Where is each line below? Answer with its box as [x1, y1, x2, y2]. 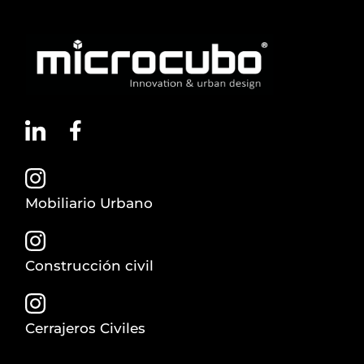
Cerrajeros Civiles [25, 320, 146, 337]
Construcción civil [25, 258, 154, 275]
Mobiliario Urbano [25, 195, 154, 212]
